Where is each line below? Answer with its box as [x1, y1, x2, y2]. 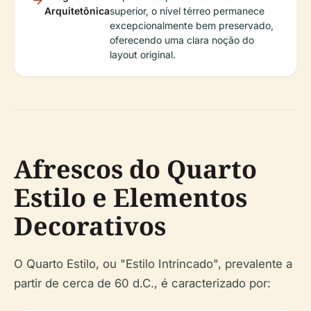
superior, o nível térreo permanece [110, 5, 264, 17]
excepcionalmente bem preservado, [110, 19, 274, 32]
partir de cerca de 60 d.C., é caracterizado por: [14, 276, 271, 291]
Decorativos [14, 209, 166, 244]
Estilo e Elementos [14, 180, 247, 215]
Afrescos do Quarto [14, 152, 257, 187]
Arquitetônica [44, 5, 110, 17]
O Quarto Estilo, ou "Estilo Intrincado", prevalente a [14, 257, 292, 271]
